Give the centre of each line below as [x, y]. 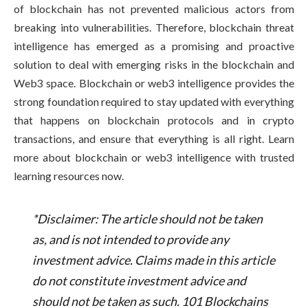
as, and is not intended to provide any [130, 239]
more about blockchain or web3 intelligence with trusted [154, 157]
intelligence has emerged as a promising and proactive [154, 46]
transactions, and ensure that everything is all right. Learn [154, 139]
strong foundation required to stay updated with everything [154, 102]
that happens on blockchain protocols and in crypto [154, 120]
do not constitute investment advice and [139, 280]
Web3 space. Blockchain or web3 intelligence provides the [154, 83]
